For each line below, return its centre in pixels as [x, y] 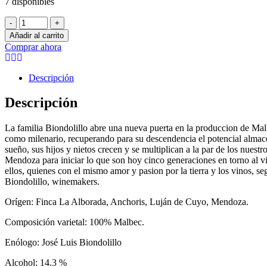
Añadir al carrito [37, 35]
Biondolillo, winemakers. [52, 182]
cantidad [34, 53]
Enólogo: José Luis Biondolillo [63, 243]
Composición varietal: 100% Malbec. [74, 222]
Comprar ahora [33, 46]
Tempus [33, 21]
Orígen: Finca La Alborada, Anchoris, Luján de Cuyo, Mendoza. [127, 202]
